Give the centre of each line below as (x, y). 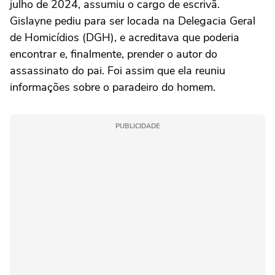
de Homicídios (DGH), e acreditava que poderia (125, 38)
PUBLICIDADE (137, 126)
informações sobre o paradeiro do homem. (113, 87)
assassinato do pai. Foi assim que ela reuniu (118, 71)
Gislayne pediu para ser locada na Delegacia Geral (133, 21)
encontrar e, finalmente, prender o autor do (114, 54)
